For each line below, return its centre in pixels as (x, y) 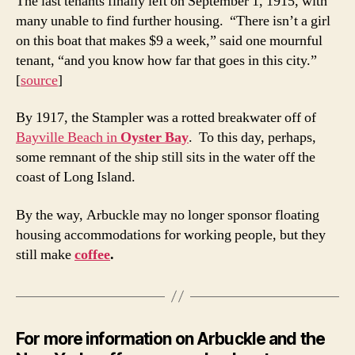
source (39, 80)
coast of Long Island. (76, 177)
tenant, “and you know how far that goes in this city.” (166, 60)
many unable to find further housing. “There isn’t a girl (173, 21)
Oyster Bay (155, 138)
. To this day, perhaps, (252, 138)
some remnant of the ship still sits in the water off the (166, 158)
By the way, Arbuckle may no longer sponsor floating (168, 215)
